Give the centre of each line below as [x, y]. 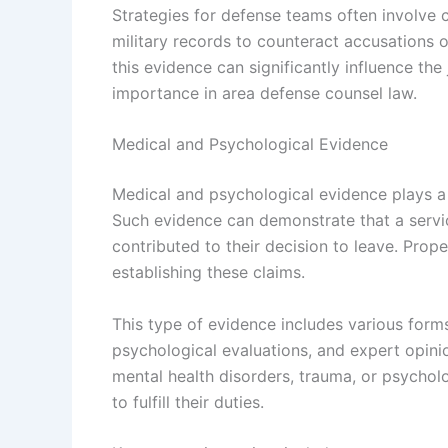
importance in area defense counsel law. [264, 92]
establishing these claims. [208, 272]
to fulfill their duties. [188, 401]
